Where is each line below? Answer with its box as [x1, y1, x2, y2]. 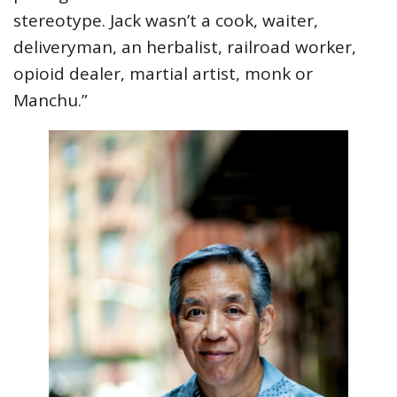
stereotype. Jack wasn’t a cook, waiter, [13, 8, 318, 32]
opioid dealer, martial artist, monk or [13, 61, 313, 85]
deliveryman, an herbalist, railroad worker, [13, 35, 356, 58]
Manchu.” [13, 88, 88, 112]
